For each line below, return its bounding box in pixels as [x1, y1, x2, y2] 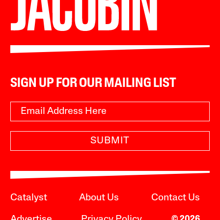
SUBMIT [90, 136, 130, 146]
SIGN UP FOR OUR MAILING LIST [10, 77, 177, 91]
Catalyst [10, 193, 48, 203]
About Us [79, 193, 119, 203]
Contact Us [151, 193, 200, 203]
